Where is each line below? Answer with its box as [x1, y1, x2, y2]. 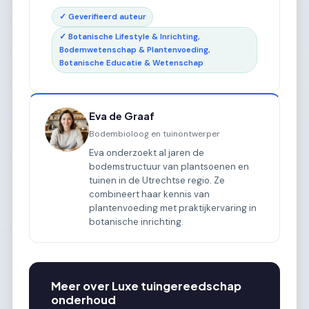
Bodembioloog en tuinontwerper [89, 128, 221, 139]
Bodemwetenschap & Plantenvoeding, [59, 44, 210, 55]
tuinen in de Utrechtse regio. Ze [89, 174, 226, 186]
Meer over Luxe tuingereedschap [51, 279, 241, 294]
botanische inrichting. [89, 215, 184, 228]
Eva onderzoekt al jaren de [89, 146, 205, 159]
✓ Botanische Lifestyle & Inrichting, [59, 31, 200, 42]
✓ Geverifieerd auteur [59, 11, 146, 22]
